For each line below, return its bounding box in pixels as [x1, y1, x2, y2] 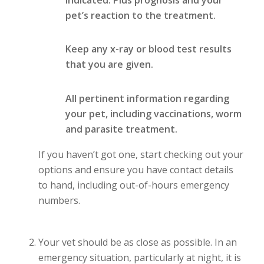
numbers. [38, 193, 80, 207]
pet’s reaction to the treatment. [65, 8, 216, 22]
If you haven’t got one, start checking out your [38, 147, 243, 161]
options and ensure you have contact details [38, 163, 233, 176]
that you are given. [65, 58, 153, 71]
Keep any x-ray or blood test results [65, 42, 232, 56]
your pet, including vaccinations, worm [65, 107, 242, 120]
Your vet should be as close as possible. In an [38, 235, 237, 249]
